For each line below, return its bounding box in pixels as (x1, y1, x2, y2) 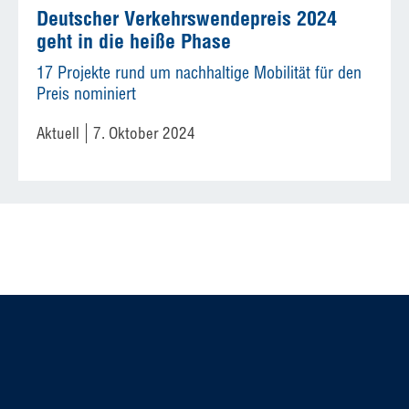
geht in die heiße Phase (37, 27, 231, 54)
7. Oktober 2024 (93, 122, 195, 142)
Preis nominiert (37, 82, 136, 104)
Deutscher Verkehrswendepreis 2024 (37, 5, 337, 31)
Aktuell (37, 122, 79, 142)
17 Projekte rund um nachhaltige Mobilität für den (37, 61, 362, 83)
